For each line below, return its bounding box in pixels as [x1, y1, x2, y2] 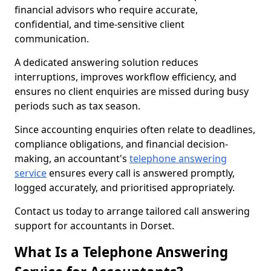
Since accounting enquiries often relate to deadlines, [15, 123, 255, 136]
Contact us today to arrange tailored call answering [15, 204, 250, 218]
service [15, 166, 47, 180]
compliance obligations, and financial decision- [15, 137, 228, 151]
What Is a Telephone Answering [15, 243, 228, 261]
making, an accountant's [15, 152, 129, 165]
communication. [15, 32, 91, 45]
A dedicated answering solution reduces [15, 56, 198, 69]
